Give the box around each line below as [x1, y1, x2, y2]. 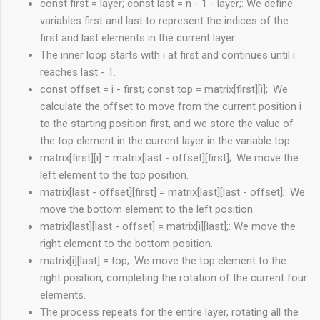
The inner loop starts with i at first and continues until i [40, 49, 295, 62]
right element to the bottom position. [40, 237, 213, 251]
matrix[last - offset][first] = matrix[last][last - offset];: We [40, 186, 305, 199]
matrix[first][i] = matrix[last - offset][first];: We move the [40, 151, 299, 165]
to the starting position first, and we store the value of [40, 117, 294, 131]
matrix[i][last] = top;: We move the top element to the [40, 254, 286, 268]
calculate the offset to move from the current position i [40, 100, 301, 114]
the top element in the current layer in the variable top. [40, 134, 292, 148]
